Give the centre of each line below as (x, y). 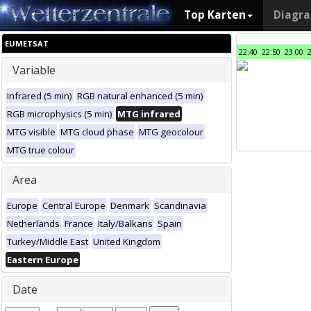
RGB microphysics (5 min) (60, 114)
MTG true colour (41, 150)
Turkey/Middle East (48, 242)
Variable (34, 70)
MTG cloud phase (97, 132)
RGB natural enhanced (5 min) (140, 96)
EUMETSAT (27, 43)
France (79, 224)
